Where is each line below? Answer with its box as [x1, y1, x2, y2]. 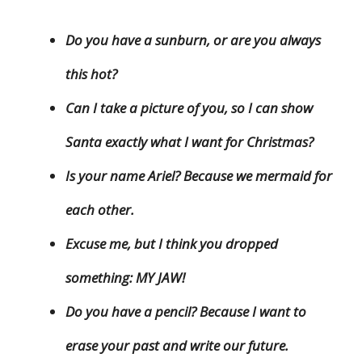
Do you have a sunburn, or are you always [65, 31, 321, 50]
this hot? [65, 65, 117, 84]
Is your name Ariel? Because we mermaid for [65, 166, 332, 186]
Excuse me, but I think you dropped [65, 234, 278, 254]
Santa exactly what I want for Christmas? [65, 133, 314, 152]
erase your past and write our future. [65, 336, 288, 356]
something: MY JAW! [65, 268, 185, 288]
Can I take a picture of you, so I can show [65, 99, 313, 118]
